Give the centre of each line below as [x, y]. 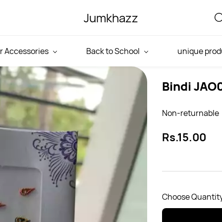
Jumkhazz [111, 18]
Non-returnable [191, 113]
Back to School [113, 51]
